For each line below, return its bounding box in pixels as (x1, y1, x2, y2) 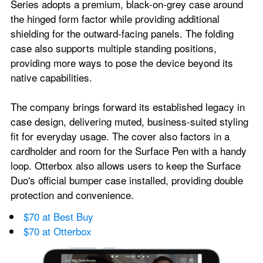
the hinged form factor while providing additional (11, 11, 220, 26)
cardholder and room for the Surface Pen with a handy (11, 143, 247, 159)
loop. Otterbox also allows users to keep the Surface (11, 158, 241, 173)
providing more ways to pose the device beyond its (11, 55, 233, 70)
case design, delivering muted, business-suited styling (11, 114, 248, 129)
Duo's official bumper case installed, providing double (11, 173, 243, 188)
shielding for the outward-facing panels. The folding (11, 26, 234, 41)
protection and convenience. (11, 187, 134, 203)
